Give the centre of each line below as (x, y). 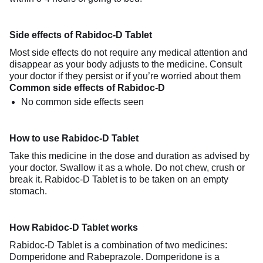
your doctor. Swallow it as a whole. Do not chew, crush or (127, 167)
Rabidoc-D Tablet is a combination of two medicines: (118, 245)
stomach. (28, 191)
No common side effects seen (82, 102)
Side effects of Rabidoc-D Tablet (81, 35)
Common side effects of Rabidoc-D (87, 87)
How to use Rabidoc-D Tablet (74, 138)
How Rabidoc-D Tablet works (74, 227)
